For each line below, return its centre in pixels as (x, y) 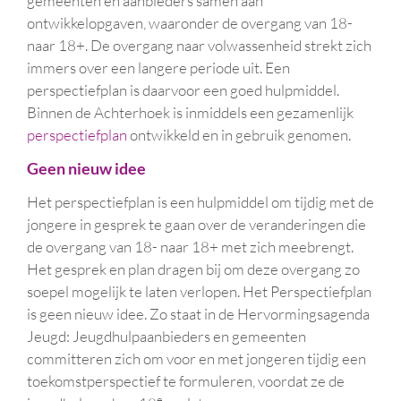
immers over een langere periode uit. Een (158, 68)
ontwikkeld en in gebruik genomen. (239, 135)
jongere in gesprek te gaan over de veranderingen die (196, 224)
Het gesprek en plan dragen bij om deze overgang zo (193, 269)
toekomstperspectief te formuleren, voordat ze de (186, 381)
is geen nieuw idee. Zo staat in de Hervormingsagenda (198, 314)
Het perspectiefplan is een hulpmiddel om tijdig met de (200, 202)
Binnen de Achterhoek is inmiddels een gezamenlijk (190, 112)
